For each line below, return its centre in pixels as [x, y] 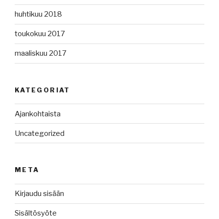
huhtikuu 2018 [38, 14]
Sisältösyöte [36, 213]
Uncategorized [40, 133]
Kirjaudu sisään [39, 194]
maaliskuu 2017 [41, 54]
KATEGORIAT [43, 90]
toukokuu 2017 [40, 34]
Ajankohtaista [38, 114]
